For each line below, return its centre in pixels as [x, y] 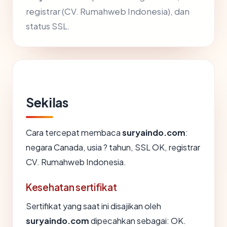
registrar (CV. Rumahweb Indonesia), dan [108, 12]
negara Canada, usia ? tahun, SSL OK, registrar [113, 147]
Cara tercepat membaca [74, 133]
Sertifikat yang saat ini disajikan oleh [93, 206]
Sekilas [47, 103]
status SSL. [48, 26]
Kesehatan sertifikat [71, 187]
